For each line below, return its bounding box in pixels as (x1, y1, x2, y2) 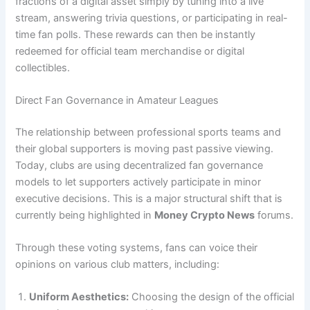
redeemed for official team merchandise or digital (15, 44, 245, 57)
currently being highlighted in (15, 208, 155, 221)
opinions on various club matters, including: (15, 258, 220, 271)
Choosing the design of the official (129, 291, 295, 304)
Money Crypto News (154, 208, 255, 221)
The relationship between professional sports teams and (15, 125, 282, 138)
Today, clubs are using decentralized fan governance (15, 158, 264, 172)
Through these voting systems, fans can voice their (15, 241, 258, 255)
